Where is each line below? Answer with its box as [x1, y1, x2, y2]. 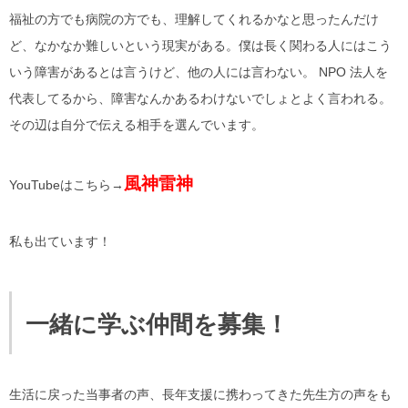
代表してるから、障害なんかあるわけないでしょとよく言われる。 [9, 90, 392, 106]
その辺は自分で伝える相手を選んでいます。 [9, 117, 264, 132]
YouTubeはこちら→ [9, 177, 124, 192]
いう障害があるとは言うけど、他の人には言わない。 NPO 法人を [9, 64, 388, 79]
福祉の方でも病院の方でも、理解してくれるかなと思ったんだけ [9, 11, 379, 26]
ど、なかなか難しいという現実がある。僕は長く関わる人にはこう [9, 37, 392, 53]
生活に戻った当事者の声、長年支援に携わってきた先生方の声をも [9, 386, 392, 402]
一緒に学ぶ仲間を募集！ [25, 310, 289, 338]
